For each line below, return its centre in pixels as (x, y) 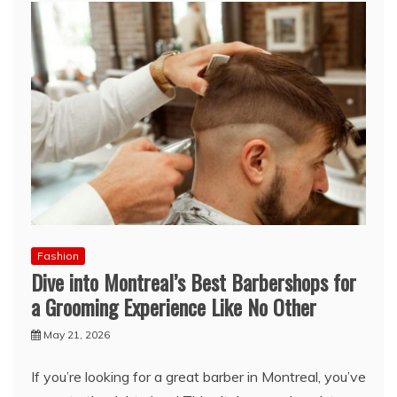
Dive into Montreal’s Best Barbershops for (194, 282)
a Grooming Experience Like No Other (174, 307)
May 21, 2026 (77, 335)
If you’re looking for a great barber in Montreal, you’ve (198, 377)
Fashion (58, 256)
